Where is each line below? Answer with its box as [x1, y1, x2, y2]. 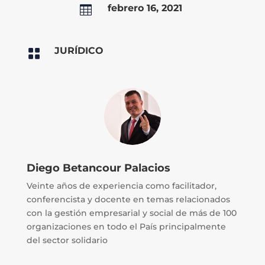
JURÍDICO [54, 45, 104, 57]
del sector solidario [26, 235, 108, 246]
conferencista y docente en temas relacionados [26, 194, 230, 205]
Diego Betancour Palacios [26, 161, 170, 175]
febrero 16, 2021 [107, 2, 182, 14]
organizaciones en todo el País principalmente [26, 221, 226, 232]
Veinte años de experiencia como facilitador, [26, 180, 216, 192]
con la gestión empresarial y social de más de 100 [26, 208, 237, 219]
